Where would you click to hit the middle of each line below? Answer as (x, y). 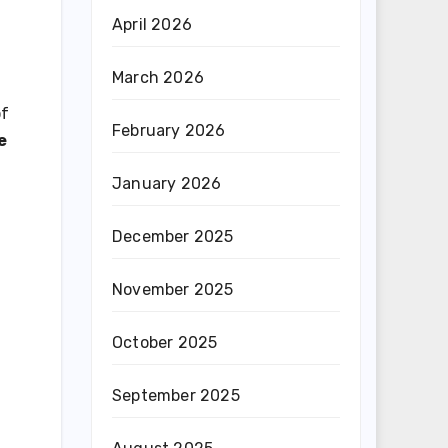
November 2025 (173, 289)
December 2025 (173, 236)
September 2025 (176, 395)
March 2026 (158, 77)
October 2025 (165, 342)
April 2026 (152, 24)
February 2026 (169, 130)
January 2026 (167, 183)
